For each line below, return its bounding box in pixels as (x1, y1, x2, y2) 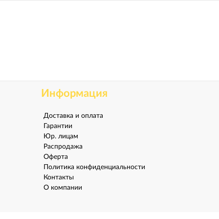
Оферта (43, 153, 68, 160)
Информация (41, 88, 108, 99)
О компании (43, 184, 82, 191)
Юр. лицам (43, 133, 78, 140)
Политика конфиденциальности (43, 164, 145, 171)
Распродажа (43, 143, 83, 150)
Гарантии (43, 123, 72, 130)
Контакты (43, 174, 74, 181)
